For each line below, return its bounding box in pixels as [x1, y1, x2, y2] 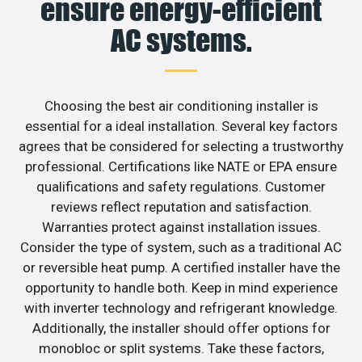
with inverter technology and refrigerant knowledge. [24, 300, 338, 317]
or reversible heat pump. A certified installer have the [22, 259, 340, 276]
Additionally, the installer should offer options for [32, 320, 330, 337]
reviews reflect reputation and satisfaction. [50, 199, 312, 216]
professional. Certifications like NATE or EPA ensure [25, 158, 337, 175]
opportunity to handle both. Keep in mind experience [24, 280, 338, 297]
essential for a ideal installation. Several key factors [24, 118, 338, 135]
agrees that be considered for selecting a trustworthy [19, 138, 343, 155]
